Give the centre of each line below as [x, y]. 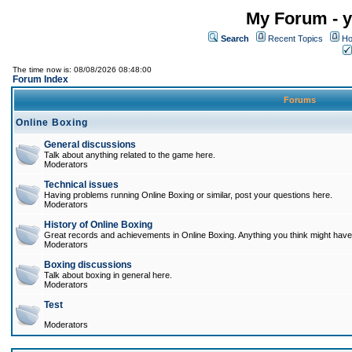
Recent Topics [295, 38]
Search [235, 38]
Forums [300, 100]
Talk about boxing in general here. [108, 275]
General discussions [90, 145]
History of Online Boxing [98, 225]
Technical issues [81, 185]
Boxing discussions [88, 265]
